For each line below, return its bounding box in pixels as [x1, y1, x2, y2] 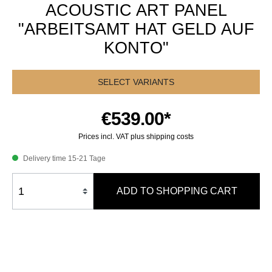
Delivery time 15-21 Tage [21, 154, 106, 163]
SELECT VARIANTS [98, 77, 174, 87]
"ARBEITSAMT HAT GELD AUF [18, 20, 254, 38]
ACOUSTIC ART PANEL [45, 1, 227, 19]
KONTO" [103, 39, 169, 57]
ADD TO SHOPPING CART [116, 186, 237, 196]
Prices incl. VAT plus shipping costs [78, 132, 194, 141]
